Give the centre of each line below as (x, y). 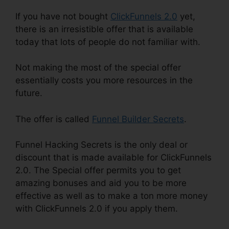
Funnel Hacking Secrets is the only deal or (101, 145)
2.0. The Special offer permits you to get (98, 170)
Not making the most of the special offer (98, 68)
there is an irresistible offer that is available (104, 29)
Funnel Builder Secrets (138, 119)
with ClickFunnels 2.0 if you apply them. (97, 209)
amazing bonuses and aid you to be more (101, 183)
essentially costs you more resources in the (104, 81)
